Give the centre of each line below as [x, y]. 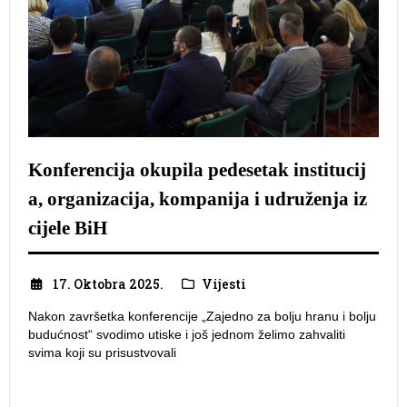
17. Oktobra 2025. [108, 283]
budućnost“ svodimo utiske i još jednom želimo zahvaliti [187, 334]
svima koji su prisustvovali [102, 352]
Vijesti [224, 283]
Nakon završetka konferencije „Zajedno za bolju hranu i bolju [202, 316]
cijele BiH [68, 228]
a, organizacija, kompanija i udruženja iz [198, 199]
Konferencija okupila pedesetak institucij [197, 169]
